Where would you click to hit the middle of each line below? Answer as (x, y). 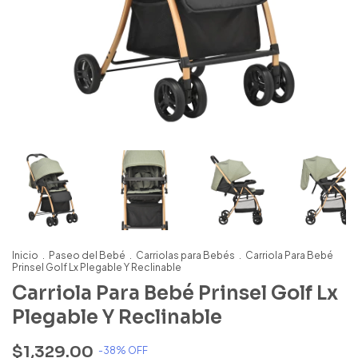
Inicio (25, 255)
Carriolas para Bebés (185, 255)
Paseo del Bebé (87, 255)
